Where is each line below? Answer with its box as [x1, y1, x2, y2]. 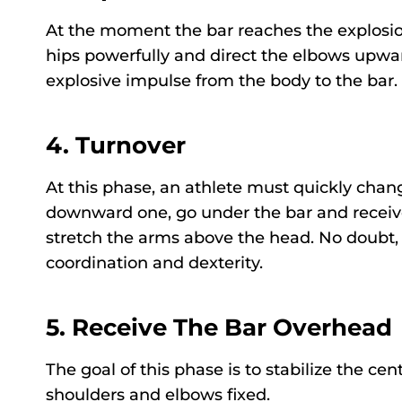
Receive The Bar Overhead [72, 313, 392, 343]
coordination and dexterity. [46, 253, 263, 274]
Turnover [75, 131, 186, 161]
